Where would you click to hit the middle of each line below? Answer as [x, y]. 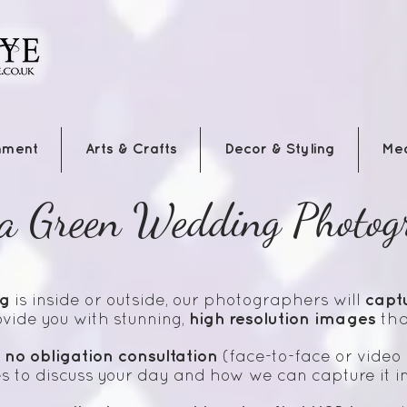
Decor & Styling [279, 150]
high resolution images [283, 320]
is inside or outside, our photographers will [188, 302]
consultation [168, 357]
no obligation [61, 357]
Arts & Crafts [131, 150]
